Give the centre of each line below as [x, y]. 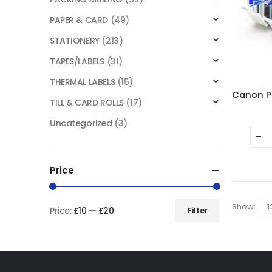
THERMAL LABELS [83, 82]
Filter [197, 210]
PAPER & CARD [79, 20]
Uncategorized [81, 123]
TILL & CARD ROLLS [87, 102]
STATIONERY [75, 40]
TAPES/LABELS [77, 61]
